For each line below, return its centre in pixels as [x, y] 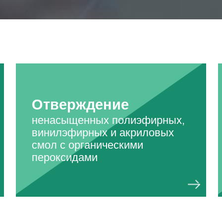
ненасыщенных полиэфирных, [108, 120]
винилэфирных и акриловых [103, 133]
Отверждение [80, 105]
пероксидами [65, 158]
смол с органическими [87, 145]
